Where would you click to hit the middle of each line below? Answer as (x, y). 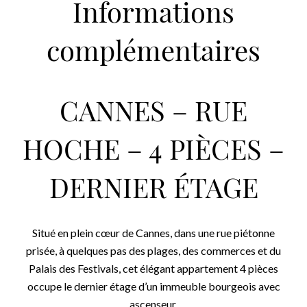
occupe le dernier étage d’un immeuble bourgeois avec (153, 286)
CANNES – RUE (153, 114)
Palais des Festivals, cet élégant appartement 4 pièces (153, 268)
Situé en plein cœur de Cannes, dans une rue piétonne (153, 233)
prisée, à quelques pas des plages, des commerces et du (153, 250)
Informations (153, 16)
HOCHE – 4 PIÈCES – (153, 153)
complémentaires (153, 54)
